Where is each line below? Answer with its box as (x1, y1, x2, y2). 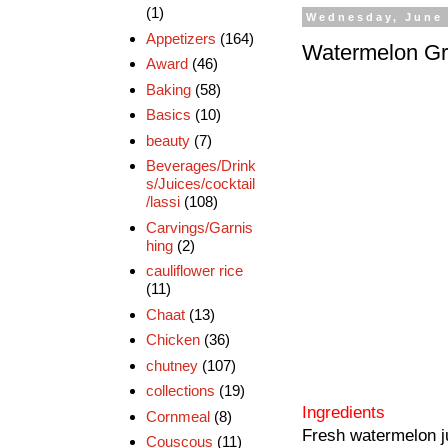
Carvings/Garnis (145, 218, 253, 236)
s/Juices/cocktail (145, 175, 255, 193)
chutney (145, 356, 198, 374)
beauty (145, 131, 190, 149)
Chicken (145, 331, 200, 349)
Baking (145, 80, 191, 98)
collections (145, 382, 215, 400)
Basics (145, 106, 191, 124)
